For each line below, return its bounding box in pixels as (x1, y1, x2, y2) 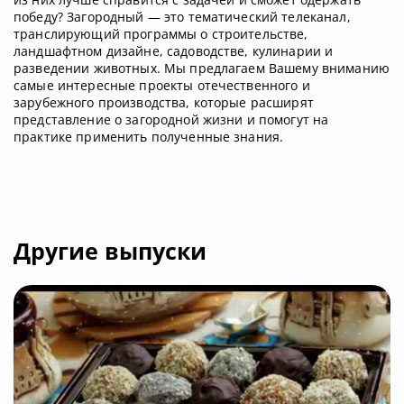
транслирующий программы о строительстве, (14, 25, 308, 43)
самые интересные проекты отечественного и (14, 77, 310, 95)
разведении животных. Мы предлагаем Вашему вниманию (14, 60, 390, 78)
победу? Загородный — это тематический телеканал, (14, 8, 351, 26)
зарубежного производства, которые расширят (14, 94, 314, 112)
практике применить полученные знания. (14, 128, 284, 146)
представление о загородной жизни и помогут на (14, 111, 329, 129)
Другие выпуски (14, 235, 207, 267)
